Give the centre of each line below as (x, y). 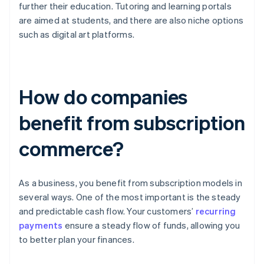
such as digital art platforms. (77, 34)
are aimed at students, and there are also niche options (131, 20)
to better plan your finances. (77, 240)
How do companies (103, 97)
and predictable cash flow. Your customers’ (107, 211)
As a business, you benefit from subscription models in (131, 183)
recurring (216, 211)
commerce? (72, 148)
